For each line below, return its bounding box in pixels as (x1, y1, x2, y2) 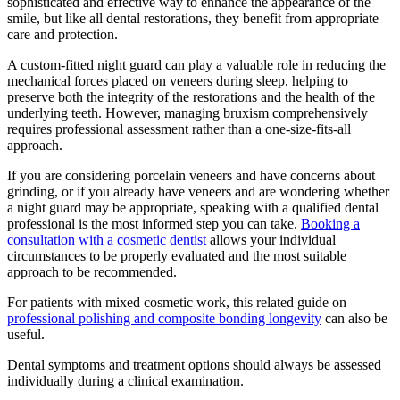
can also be (321, 311, 387, 327)
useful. (7, 327, 45, 343)
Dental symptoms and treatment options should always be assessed (7, 357, 381, 373)
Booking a (301, 216, 360, 232)
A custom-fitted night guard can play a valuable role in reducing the (7, 57, 386, 73)
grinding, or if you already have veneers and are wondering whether (7, 184, 389, 200)
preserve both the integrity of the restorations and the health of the (7, 89, 375, 105)
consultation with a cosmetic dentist (7, 232, 206, 248)
